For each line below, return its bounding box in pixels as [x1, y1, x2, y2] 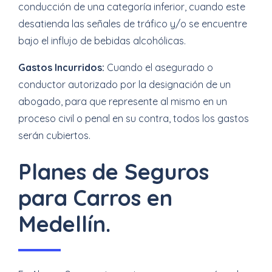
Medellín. [18, 210, 110, 237]
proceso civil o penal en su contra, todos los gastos [18, 112, 249, 124]
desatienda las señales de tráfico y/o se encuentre [18, 18, 247, 30]
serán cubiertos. [18, 129, 90, 141]
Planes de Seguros [18, 158, 209, 185]
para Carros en [18, 184, 172, 211]
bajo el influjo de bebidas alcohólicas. [18, 35, 186, 47]
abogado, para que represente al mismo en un [18, 95, 227, 107]
